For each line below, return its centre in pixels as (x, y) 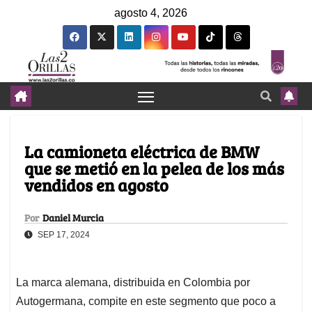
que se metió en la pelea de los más (154, 169)
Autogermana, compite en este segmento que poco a (146, 302)
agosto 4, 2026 (151, 13)
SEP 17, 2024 (63, 235)
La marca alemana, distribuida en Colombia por (133, 283)
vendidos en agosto (96, 185)
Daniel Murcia (73, 218)
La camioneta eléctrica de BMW (142, 152)
